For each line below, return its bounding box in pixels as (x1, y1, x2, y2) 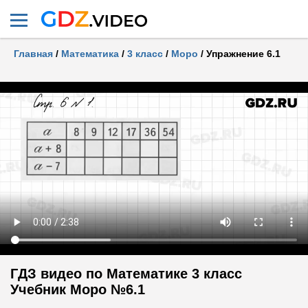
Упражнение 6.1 (206, 48, 280, 59)
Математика (61, 48, 119, 59)
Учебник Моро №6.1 (10, 282, 145, 298)
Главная (14, 48, 53, 59)
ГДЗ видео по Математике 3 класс (10, 266, 242, 282)
